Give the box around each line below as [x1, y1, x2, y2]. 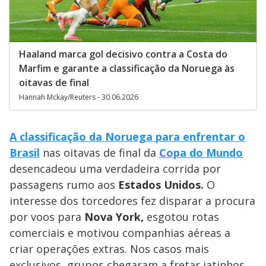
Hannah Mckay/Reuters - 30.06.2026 [19, 91, 138, 102]
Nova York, [81, 209, 144, 224]
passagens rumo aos [9, 177, 118, 192]
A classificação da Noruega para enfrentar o [9, 129, 245, 144]
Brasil [9, 145, 40, 160]
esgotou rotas [144, 209, 219, 224]
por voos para [9, 209, 81, 224]
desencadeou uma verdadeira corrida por [9, 161, 221, 176]
